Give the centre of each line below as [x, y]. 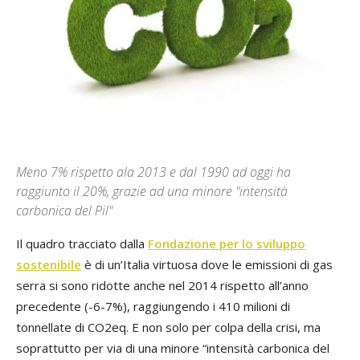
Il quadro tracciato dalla [82, 244]
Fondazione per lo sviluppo [227, 244]
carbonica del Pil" [64, 211]
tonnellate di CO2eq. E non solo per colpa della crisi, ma [168, 327]
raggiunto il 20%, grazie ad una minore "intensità [152, 192]
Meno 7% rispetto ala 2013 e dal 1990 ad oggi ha [153, 172]
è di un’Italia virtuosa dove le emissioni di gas [207, 265]
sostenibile [49, 265]
